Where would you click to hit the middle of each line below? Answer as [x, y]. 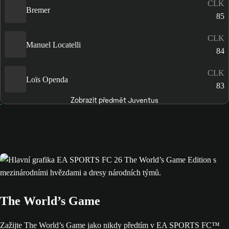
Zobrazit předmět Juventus [114, 100]
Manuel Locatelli [53, 44]
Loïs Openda [47, 79]
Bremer [38, 10]
